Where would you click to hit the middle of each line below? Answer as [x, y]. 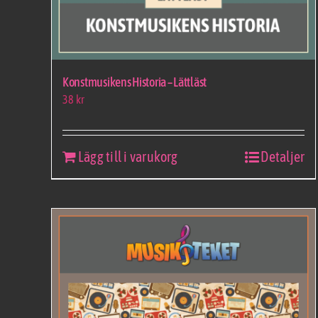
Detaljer [283, 156]
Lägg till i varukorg [128, 156]
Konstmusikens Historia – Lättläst [135, 82]
